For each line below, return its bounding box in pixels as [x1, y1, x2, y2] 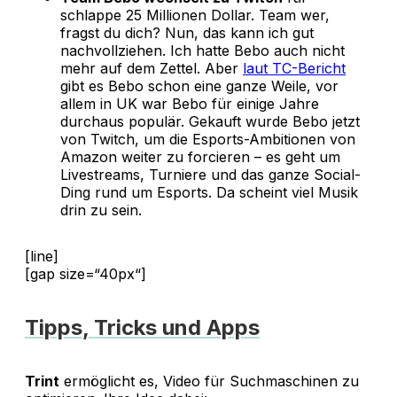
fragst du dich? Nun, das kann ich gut [60, 24, 314, 43]
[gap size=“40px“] [25, 265, 146, 284]
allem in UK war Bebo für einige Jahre [60, 95, 319, 113]
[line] [25, 247, 58, 266]
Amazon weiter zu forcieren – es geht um [60, 148, 340, 167]
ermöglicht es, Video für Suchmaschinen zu [59, 371, 359, 390]
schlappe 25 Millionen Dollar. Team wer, [60, 6, 330, 25]
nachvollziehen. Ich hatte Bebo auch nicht [60, 42, 345, 60]
